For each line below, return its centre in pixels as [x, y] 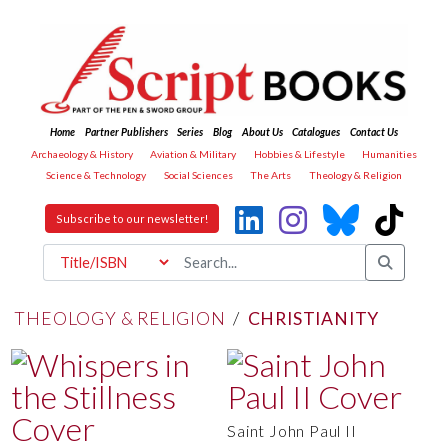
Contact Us [373, 132]
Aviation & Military [193, 153]
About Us [262, 132]
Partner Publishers [126, 132]
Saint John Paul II [292, 430]
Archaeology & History [81, 153]
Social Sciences [198, 175]
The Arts [271, 175]
